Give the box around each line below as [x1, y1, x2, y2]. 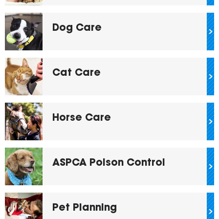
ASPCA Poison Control [52, 158, 165, 168]
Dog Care [52, 23, 102, 33]
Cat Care [52, 68, 101, 78]
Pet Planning [52, 203, 117, 213]
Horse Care [52, 113, 111, 123]
